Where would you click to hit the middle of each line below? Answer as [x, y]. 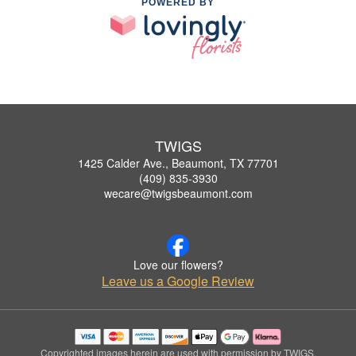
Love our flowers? [178, 264]
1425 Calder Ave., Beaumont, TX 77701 [178, 163]
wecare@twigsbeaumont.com [178, 193]
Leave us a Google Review [178, 281]
